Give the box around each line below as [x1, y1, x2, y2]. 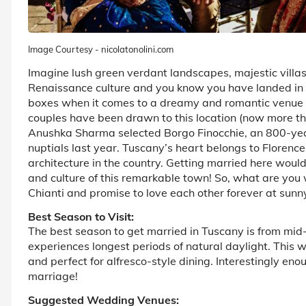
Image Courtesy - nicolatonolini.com [28, 43, 173, 55]
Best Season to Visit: [28, 209, 134, 223]
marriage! [28, 268, 78, 283]
